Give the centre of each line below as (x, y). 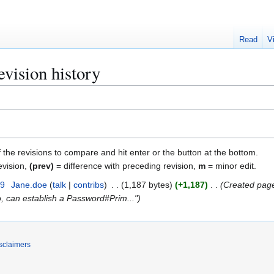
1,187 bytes (146, 184)
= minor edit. (231, 165)
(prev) (42, 165)
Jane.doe (29, 184)
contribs (88, 184)
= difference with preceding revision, (126, 165)
